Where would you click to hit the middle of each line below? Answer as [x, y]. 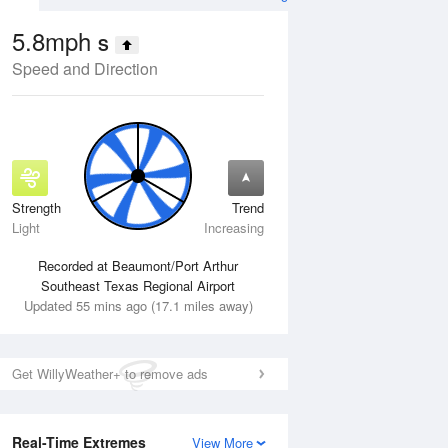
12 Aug [187, 214]
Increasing [234, 227]
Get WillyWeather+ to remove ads [110, 373]
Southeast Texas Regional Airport [138, 285]
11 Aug [45, 214]
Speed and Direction [85, 68]
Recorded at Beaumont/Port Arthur [138, 265]
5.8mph [55, 40]
